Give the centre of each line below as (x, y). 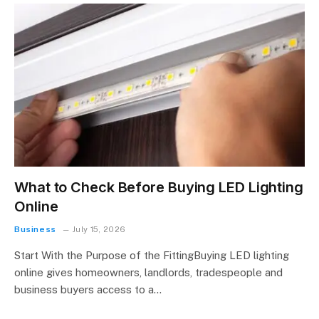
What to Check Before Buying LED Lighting (159, 187)
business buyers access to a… (88, 289)
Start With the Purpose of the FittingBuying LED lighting (152, 255)
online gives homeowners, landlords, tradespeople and (148, 272)
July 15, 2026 (99, 229)
